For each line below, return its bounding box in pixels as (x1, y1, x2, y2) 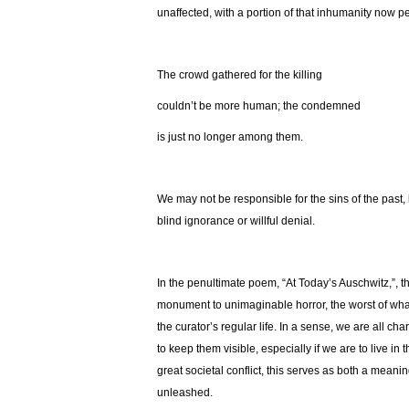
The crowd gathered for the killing (157, 68, 325, 82)
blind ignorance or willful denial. (157, 215, 318, 228)
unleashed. (157, 386, 213, 400)
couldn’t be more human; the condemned (157, 100, 363, 113)
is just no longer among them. (157, 131, 303, 144)
